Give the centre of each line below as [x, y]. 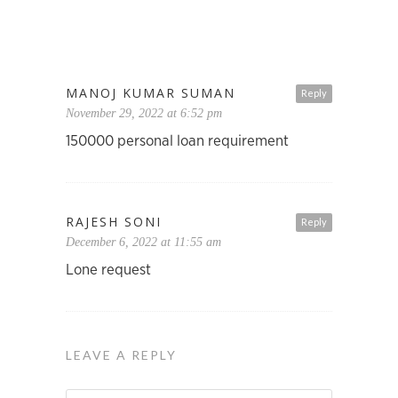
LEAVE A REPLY [121, 355]
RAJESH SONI [114, 222]
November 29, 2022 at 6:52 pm [144, 114]
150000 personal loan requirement [177, 141]
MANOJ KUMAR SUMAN [151, 93]
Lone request [108, 270]
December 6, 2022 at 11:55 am [143, 243]
